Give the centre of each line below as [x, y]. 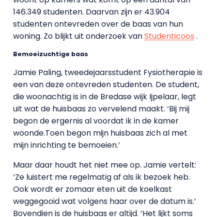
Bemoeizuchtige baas [50, 54]
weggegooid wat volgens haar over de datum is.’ [104, 201]
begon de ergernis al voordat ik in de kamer [96, 121]
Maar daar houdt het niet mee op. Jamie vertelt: [104, 165]
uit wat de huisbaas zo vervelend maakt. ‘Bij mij [101, 109]
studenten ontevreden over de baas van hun [98, 24]
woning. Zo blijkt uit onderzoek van [78, 36]
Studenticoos [169, 36]
